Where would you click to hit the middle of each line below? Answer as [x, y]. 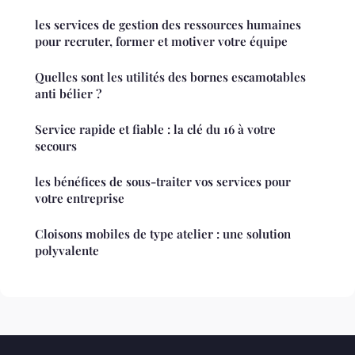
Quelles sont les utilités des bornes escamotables [170, 77]
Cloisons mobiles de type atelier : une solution [163, 234]
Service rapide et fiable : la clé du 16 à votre [155, 130]
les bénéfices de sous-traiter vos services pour [163, 182]
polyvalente [67, 251]
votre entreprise [80, 198]
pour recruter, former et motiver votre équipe [161, 42]
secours [56, 146]
